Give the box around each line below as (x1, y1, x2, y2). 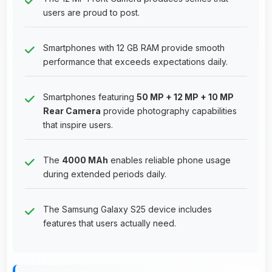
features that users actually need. (43, 217, 176, 228)
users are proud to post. (43, 7, 140, 18)
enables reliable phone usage (108, 154, 231, 165)
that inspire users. (43, 119, 113, 130)
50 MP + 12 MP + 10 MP (137, 91, 234, 102)
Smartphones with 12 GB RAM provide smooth (43, 42, 225, 53)
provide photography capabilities (101, 105, 237, 116)
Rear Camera (43, 105, 101, 116)
